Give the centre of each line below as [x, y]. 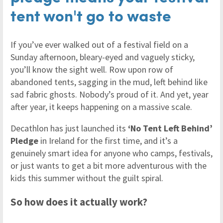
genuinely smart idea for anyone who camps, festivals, [111, 153]
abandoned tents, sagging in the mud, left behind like [109, 82]
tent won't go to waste [91, 14]
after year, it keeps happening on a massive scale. [101, 107]
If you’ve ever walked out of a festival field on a [99, 44]
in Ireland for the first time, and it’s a [108, 140]
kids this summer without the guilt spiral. [87, 178]
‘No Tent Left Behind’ [170, 128]
